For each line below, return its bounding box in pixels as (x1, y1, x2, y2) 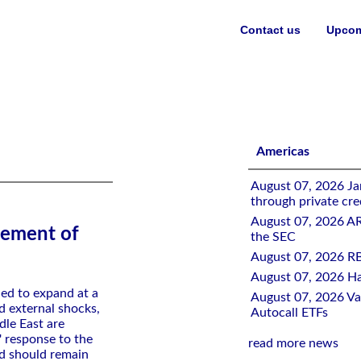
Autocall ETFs (251, 306, 328, 319)
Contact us (239, 23, 301, 36)
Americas (256, 145, 309, 158)
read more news (248, 337, 338, 350)
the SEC (251, 230, 296, 243)
